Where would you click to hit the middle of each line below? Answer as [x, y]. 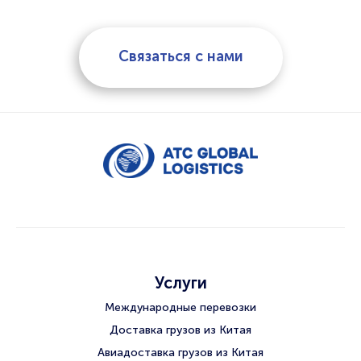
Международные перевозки [180, 307]
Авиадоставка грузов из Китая [180, 352]
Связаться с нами [180, 56]
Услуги [180, 282]
